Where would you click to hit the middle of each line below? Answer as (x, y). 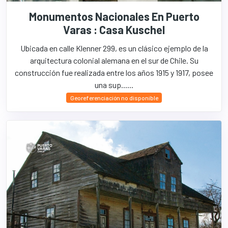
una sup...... (114, 85)
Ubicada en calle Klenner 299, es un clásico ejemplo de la (114, 48)
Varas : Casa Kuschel (114, 30)
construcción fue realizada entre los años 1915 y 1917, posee (114, 73)
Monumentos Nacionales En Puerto (114, 16)
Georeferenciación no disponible (114, 98)
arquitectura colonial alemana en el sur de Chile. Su (114, 60)
